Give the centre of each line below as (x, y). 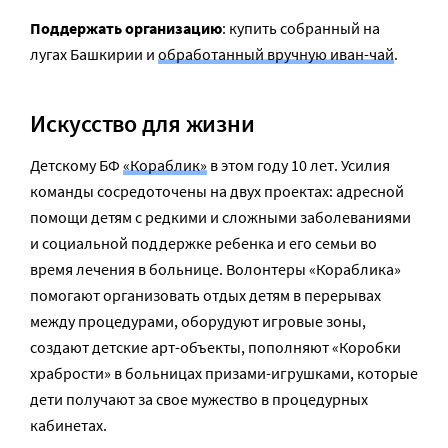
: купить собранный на (301, 28)
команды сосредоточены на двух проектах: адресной (217, 191)
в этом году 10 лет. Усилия (298, 165)
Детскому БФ (76, 165)
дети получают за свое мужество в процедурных (199, 399)
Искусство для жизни (142, 123)
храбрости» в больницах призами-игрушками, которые (224, 373)
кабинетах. (68, 425)
